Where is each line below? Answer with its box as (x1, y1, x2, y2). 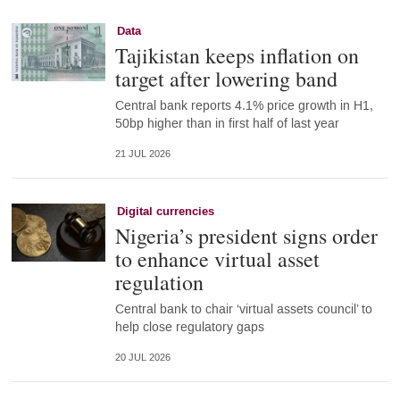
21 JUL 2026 (114, 147, 171, 160)
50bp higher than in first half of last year (114, 114, 339, 132)
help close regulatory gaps (114, 318, 264, 336)
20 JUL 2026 (114, 351, 171, 363)
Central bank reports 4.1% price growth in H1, (114, 96, 373, 114)
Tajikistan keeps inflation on (114, 40, 359, 70)
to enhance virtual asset (114, 244, 320, 273)
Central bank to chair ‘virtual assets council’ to (114, 300, 372, 318)
